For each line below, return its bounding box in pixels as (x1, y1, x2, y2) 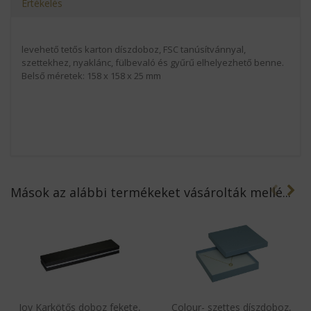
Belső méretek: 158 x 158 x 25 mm (22, 69, 161, 82)
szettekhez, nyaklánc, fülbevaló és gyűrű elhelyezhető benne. (22, 56, 284, 69)
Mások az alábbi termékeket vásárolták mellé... (10, 183, 291, 201)
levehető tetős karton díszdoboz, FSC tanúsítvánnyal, (22, 42, 246, 56)
